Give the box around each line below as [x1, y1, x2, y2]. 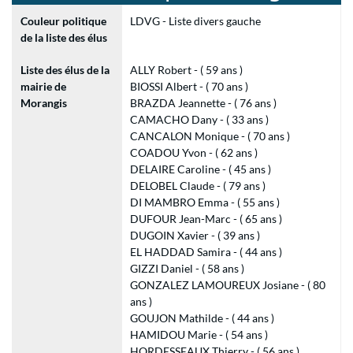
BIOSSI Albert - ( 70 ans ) [129, 80, 248, 93]
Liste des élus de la [20, 63, 110, 76]
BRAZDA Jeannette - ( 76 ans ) [129, 96, 277, 110]
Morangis [20, 96, 67, 110]
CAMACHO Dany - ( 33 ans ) [129, 113, 269, 126]
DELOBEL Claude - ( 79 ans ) [129, 179, 266, 192]
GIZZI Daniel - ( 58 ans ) [129, 262, 244, 275]
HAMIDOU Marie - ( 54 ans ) [129, 328, 268, 341]
